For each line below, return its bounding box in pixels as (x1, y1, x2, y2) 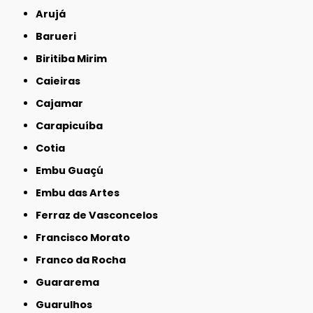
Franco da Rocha (41, 253, 126, 268)
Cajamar (43, 96, 84, 111)
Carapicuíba (43, 119, 103, 133)
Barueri (43, 29, 77, 44)
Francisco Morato (41, 231, 131, 245)
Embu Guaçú (41, 163, 104, 178)
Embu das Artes (41, 186, 120, 201)
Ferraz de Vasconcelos (41, 208, 159, 223)
